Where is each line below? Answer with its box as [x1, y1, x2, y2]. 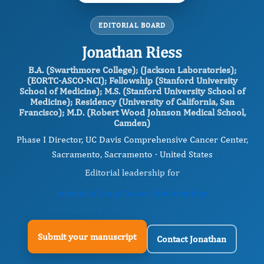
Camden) [114, 117, 150, 128]
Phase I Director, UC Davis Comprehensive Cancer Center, [16, 134, 248, 145]
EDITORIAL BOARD [98, 21, 166, 29]
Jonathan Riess [82, 42, 182, 61]
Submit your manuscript [38, 230, 136, 242]
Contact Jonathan [157, 233, 226, 245]
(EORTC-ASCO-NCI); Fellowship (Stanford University [27, 75, 237, 86]
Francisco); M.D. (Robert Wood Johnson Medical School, [18, 107, 246, 118]
